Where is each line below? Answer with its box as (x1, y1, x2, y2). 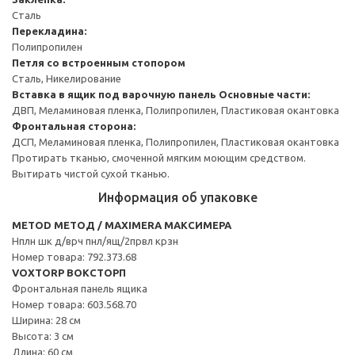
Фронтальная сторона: (12, 120, 136, 132)
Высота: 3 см (12, 330, 74, 342)
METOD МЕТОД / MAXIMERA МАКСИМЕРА (12, 219, 231, 231)
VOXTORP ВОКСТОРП (12, 266, 126, 278)
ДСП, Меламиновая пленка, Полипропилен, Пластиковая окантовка (12, 136, 339, 147)
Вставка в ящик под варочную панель (12, 88, 216, 100)
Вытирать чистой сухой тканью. (12, 167, 170, 179)
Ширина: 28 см (12, 314, 81, 326)
